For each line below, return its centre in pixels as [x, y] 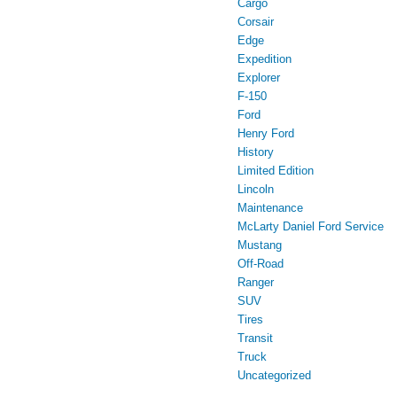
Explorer [259, 77]
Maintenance [270, 207]
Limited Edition [276, 170]
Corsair [256, 21]
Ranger [256, 282]
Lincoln [256, 189]
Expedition [265, 58]
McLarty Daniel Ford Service [311, 226]
